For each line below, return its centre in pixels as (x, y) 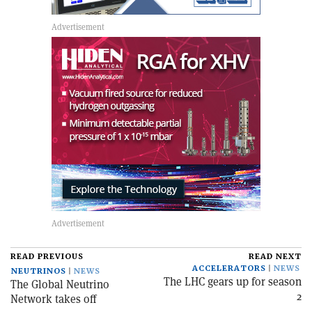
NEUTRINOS (39, 271)
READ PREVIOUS (47, 256)
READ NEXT (275, 256)
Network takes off (53, 299)
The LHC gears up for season (233, 281)
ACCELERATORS (229, 268)
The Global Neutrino (60, 284)
